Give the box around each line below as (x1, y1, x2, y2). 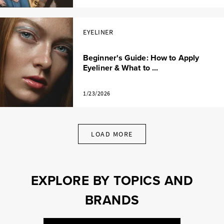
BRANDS (84, 190, 139, 210)
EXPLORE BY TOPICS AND (30, 171, 193, 190)
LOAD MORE (91, 129, 133, 139)
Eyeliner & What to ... (83, 62, 158, 74)
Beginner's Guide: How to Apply (83, 52, 199, 64)
